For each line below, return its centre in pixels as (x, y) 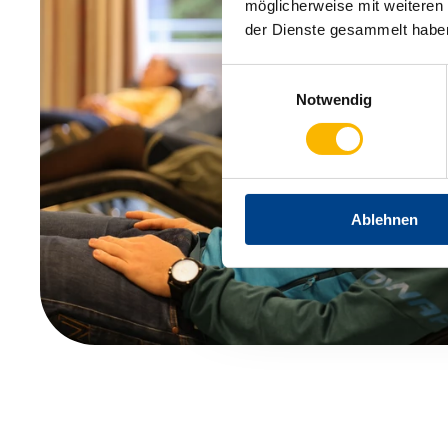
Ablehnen (384, 219)
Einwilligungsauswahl (291, 76)
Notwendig (334, 99)
